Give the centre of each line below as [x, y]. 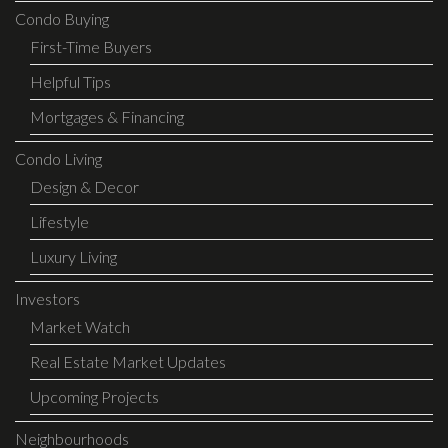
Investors [47, 299]
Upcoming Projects [94, 397]
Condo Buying [62, 19]
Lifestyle [59, 222]
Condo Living [58, 159]
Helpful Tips [70, 82]
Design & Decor [84, 187]
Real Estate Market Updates [128, 362]
